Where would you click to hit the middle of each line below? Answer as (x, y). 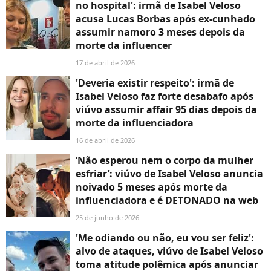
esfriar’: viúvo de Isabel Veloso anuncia (169, 173)
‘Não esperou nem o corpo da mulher (165, 160)
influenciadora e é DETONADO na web (167, 200)
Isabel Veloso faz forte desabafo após (165, 96)
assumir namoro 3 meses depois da (160, 32)
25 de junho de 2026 (107, 217)
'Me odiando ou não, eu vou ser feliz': (165, 237)
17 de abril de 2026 (105, 62)
